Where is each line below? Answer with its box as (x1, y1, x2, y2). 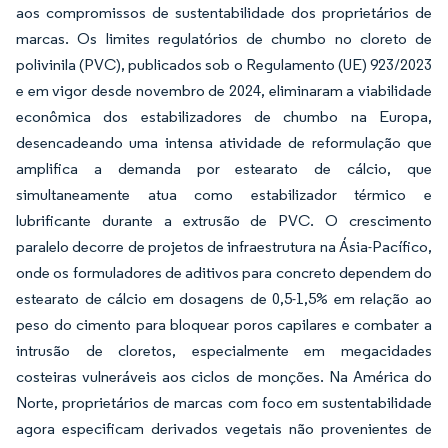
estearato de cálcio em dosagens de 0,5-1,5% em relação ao (16, 289, 432, 308)
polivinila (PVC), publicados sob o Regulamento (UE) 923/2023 (16, 55, 432, 74)
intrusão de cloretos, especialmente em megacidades (16, 341, 432, 360)
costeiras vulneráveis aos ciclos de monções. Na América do (16, 367, 432, 386)
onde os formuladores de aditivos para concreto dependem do (16, 263, 432, 282)
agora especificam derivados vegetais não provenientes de (16, 419, 432, 438)
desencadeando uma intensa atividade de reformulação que (16, 133, 432, 152)
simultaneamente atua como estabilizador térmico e (16, 185, 432, 204)
